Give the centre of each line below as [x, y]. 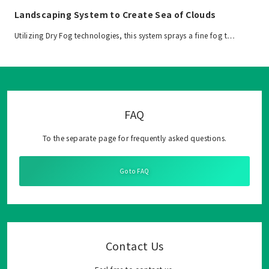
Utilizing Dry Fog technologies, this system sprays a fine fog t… [125, 35]
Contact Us [134, 245]
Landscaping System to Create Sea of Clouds [115, 14]
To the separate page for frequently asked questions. [134, 138]
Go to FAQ [134, 171]
